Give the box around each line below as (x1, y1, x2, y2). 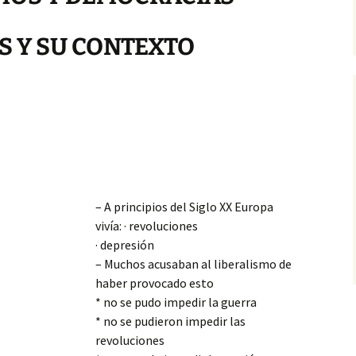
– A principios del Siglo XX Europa (95, 199, 273, 215)
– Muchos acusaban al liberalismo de (95, 256, 292, 272)
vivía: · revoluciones (95, 218, 198, 234)
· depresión (95, 237, 154, 253)
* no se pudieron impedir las (95, 313, 246, 329)
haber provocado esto (95, 275, 214, 291)
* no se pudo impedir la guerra (95, 294, 257, 310)
